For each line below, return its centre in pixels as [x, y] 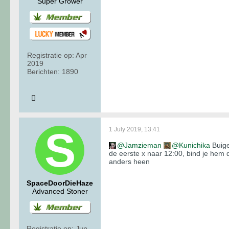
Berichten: [43, 72]
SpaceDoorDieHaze [60, 183]
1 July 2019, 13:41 [134, 130]
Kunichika [194, 145]
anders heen [129, 162]
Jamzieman [143, 145]
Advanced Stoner [60, 191]
